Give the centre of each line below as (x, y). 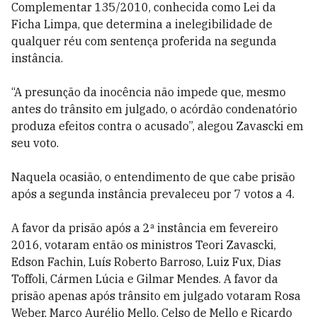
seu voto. (35, 143)
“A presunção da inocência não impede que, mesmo (149, 92)
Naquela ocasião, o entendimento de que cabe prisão (153, 177)
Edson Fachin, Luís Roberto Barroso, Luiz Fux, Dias (146, 262)
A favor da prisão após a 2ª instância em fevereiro (145, 228)
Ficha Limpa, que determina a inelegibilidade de (142, 24)
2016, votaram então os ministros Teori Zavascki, (144, 245)
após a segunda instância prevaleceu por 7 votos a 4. (153, 194)
